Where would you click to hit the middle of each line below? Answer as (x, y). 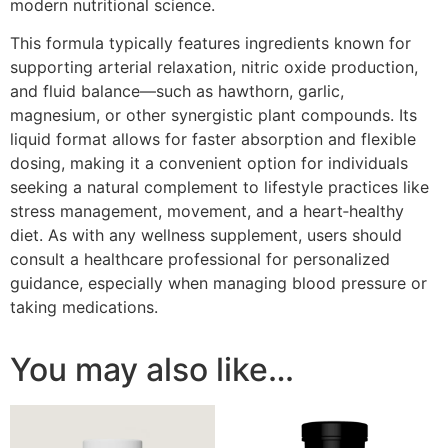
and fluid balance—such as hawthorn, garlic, (177, 91)
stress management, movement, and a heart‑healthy (207, 211)
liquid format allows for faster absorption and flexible (213, 139)
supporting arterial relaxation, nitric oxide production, (214, 67)
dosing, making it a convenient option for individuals (209, 163)
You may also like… (152, 370)
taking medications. (84, 307)
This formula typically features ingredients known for (210, 43)
